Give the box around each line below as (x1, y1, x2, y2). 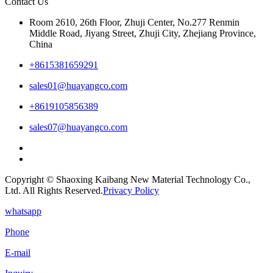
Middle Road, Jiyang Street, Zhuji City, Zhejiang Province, (29, 27, 256, 38)
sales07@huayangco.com (29, 121, 127, 132)
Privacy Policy (103, 185, 159, 196)
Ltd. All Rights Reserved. (5, 185, 103, 196)
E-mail (5, 247, 30, 258)
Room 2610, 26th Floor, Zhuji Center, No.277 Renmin (29, 16, 239, 27)
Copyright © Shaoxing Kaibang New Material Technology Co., (5, 174, 250, 185)
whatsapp (5, 205, 41, 216)
